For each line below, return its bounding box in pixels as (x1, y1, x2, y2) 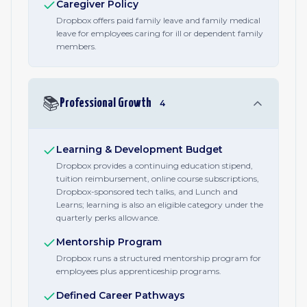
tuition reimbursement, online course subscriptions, (56, 173, 259, 184)
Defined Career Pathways (56, 289, 185, 302)
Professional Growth (60, 97, 151, 110)
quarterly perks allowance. (56, 212, 160, 223)
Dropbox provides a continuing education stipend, (56, 160, 253, 171)
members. (56, 41, 97, 51)
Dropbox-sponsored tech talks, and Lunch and (56, 186, 238, 197)
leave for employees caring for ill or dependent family (56, 28, 263, 38)
